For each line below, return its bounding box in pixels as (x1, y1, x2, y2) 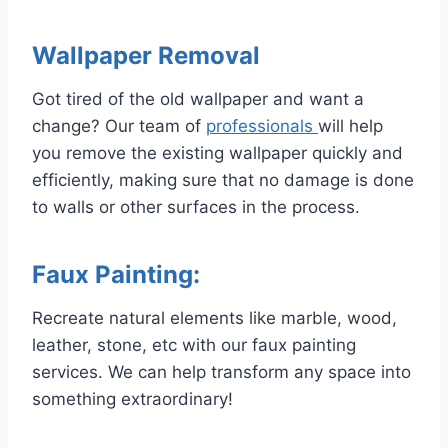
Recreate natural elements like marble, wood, (32, 307, 397, 328)
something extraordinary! (32, 388, 233, 409)
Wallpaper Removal (32, 40, 260, 70)
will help (318, 115, 383, 136)
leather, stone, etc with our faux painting (32, 334, 356, 355)
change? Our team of (32, 115, 206, 136)
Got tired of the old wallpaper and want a (32, 88, 364, 109)
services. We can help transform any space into (32, 361, 411, 382)
